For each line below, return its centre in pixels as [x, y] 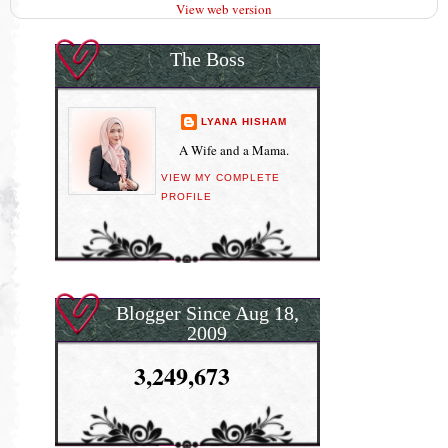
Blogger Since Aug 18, [207, 312]
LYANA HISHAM [243, 121]
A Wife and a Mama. [233, 150]
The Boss [207, 59]
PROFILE [186, 196]
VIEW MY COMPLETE [220, 177]
